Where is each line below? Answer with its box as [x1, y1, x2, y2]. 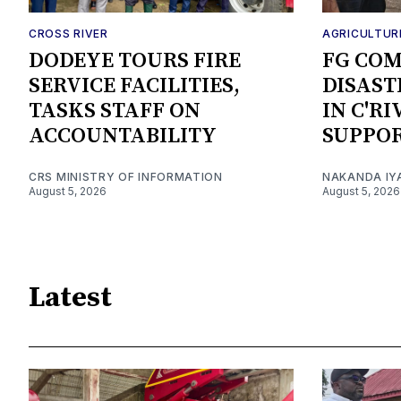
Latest [29, 279, 112, 316]
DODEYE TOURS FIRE [29, 47, 241, 75]
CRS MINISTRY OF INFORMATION [29, 170, 223, 184]
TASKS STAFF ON [29, 98, 200, 125]
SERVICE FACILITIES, [29, 73, 240, 100]
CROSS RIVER [29, 27, 108, 41]
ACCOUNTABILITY [29, 123, 217, 150]
